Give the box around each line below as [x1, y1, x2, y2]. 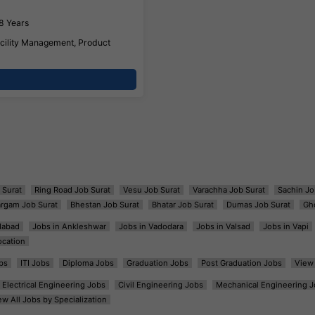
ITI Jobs [20, 257, 50, 268]
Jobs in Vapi [262, 221, 309, 231]
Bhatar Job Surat [151, 199, 214, 210]
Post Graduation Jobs [200, 257, 282, 268]
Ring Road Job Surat [34, 184, 110, 195]
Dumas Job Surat [226, 199, 290, 210]
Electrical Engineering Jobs [1, 279, 105, 290]
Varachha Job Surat [192, 184, 265, 195]
